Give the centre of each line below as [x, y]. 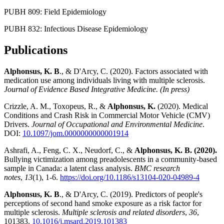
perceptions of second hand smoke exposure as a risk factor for [103, 203]
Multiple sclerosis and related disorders [123, 212]
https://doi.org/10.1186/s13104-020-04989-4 [130, 177]
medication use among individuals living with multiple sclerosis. [104, 80]
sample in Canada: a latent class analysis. [69, 168]
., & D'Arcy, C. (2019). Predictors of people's [131, 194]
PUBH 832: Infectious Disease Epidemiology [76, 29]
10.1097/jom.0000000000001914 [75, 133]
